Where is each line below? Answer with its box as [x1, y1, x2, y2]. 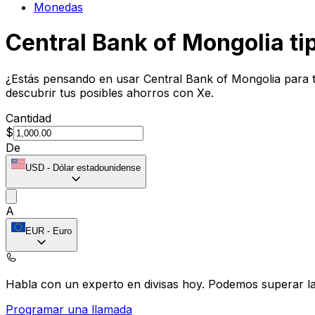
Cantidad [6, 110, 51, 125]
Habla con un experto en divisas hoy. [6, 276, 208, 291]
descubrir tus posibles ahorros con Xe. [6, 85, 214, 100]
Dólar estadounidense [53, 162, 141, 173]
